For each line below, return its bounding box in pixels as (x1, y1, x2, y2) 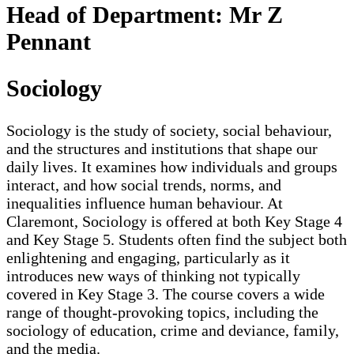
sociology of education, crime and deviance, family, (6, 321, 339, 339)
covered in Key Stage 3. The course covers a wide (6, 284, 325, 303)
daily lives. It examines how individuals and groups (6, 157, 337, 175)
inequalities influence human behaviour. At (6, 194, 283, 212)
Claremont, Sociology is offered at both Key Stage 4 (6, 212, 342, 230)
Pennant (6, 28, 91, 55)
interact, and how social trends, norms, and (6, 175, 281, 194)
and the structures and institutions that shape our (6, 139, 318, 157)
